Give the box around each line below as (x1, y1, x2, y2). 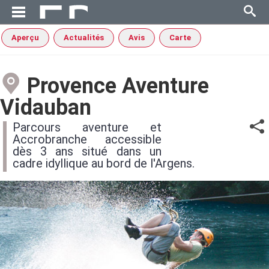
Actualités (64, 33, 104, 42)
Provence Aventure (22, 73, 209, 98)
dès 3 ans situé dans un (13, 144, 162, 159)
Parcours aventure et (13, 120, 162, 134)
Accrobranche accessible (13, 132, 162, 147)
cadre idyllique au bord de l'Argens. (13, 156, 195, 171)
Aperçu (11, 33, 39, 42)
